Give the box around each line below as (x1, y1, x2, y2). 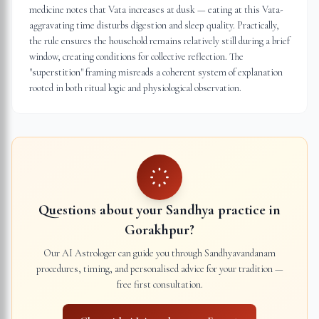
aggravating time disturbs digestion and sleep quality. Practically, (29, 19, 279, 31)
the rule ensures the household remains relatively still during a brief (29, 35, 290, 47)
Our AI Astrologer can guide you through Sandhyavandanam (43, 247, 276, 259)
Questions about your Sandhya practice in (38, 202, 281, 219)
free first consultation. (116, 278, 203, 291)
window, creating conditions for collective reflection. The (29, 51, 244, 63)
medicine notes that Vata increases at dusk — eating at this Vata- (29, 4, 283, 16)
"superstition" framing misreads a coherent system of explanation (29, 66, 283, 78)
